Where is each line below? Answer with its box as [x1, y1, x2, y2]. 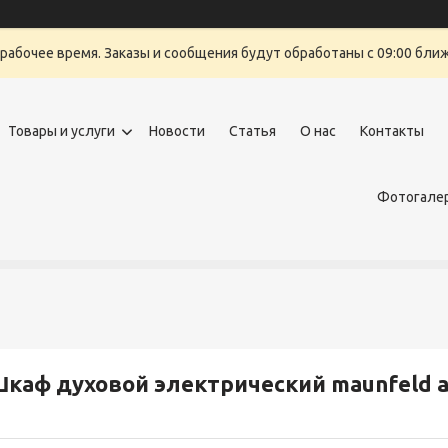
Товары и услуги [8, 123, 115, 139]
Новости [149, 123, 205, 139]
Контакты [360, 123, 424, 139]
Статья [229, 123, 276, 139]
